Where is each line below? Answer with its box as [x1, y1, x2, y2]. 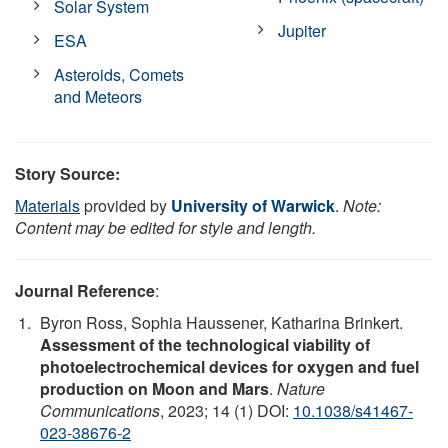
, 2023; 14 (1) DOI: [160, 398, 293, 422]
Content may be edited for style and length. [15, 215, 316, 239]
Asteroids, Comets [54, 62, 185, 86]
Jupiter [278, 18, 327, 42]
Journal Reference [15, 278, 155, 302]
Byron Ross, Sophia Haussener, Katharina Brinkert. [40, 310, 403, 334]
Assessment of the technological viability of [40, 332, 370, 356]
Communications [40, 398, 160, 422]
